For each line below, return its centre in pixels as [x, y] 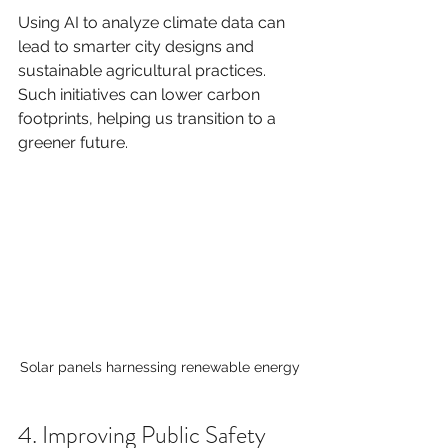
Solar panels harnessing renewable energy [160, 366]
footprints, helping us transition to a [149, 118]
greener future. [73, 142]
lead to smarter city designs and [138, 46]
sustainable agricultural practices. [144, 70]
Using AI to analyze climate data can [153, 22]
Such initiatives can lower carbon [141, 94]
